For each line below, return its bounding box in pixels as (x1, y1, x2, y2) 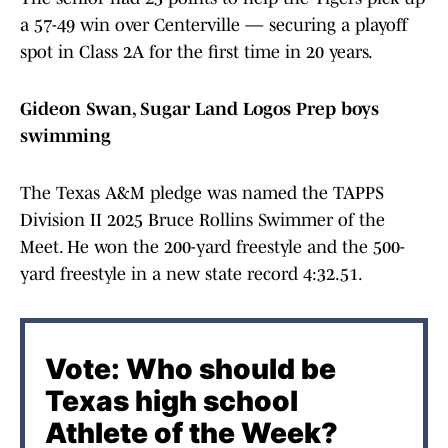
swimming (20, 126, 111, 147)
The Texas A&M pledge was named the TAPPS (20, 183, 384, 204)
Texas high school (45, 384, 298, 419)
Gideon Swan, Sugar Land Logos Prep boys (20, 99, 379, 120)
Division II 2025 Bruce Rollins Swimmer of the (20, 210, 385, 231)
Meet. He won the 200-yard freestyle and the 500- (20, 237, 405, 258)
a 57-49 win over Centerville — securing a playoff (20, 15, 408, 36)
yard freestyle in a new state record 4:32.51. (20, 264, 363, 285)
